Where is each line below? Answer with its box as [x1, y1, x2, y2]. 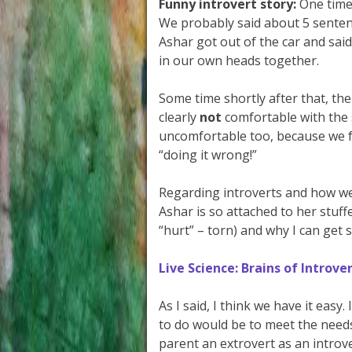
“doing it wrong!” [159, 146, 257, 163]
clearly [159, 108, 200, 126]
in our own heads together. [159, 52, 319, 69]
